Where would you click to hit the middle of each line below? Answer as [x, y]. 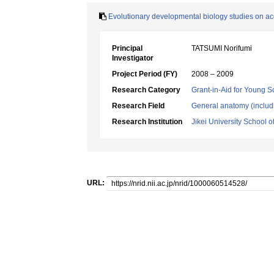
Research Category [146, 90]
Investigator [133, 58]
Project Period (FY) [145, 74]
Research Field [138, 106]
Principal [127, 48]
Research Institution [147, 122]
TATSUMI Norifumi [222, 48]
